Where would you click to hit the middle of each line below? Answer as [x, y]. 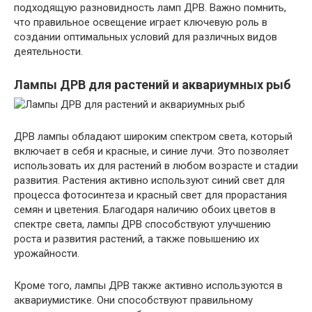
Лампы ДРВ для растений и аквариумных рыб [153, 84]
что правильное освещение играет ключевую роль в [141, 22]
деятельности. [48, 51]
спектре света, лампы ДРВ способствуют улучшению [142, 224]
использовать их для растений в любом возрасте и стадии [156, 165]
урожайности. [47, 253]
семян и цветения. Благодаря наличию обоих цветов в [145, 209]
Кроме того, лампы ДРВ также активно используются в [148, 285]
